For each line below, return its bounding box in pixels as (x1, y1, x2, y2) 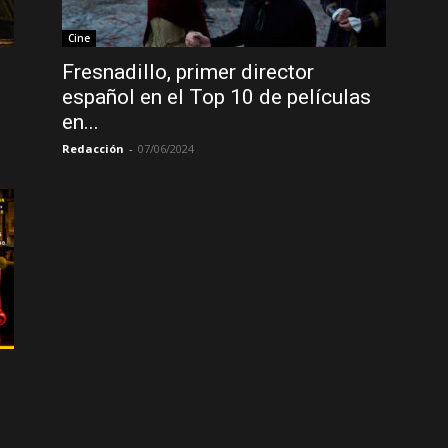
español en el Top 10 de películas (62, 85, 371, 109)
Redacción (62, 141, 124, 156)
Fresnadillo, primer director (62, 60, 314, 84)
